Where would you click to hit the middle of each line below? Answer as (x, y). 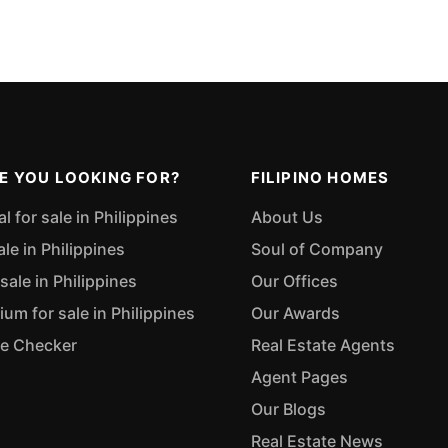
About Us (286, 216)
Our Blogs (288, 408)
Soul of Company (316, 248)
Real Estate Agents (322, 344)
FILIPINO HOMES (320, 177)
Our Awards (295, 312)
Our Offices (294, 280)
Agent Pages (299, 376)
